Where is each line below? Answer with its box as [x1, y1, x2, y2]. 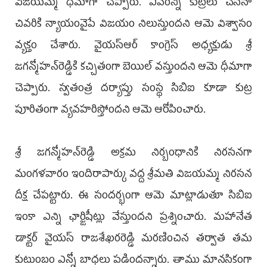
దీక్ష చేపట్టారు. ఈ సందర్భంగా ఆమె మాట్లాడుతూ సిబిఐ [15, 187, 252, 207]
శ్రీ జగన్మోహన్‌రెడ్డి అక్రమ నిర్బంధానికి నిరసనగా [15, 144, 252, 164]
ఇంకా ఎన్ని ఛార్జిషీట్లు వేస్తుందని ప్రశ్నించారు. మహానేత [15, 208, 252, 229]
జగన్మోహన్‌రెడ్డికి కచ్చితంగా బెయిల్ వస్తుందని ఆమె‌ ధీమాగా [15, 58, 252, 79]
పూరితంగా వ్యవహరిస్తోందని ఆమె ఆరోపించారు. [15, 101, 206, 122]
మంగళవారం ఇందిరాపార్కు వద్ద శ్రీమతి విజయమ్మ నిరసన [15, 165, 252, 186]
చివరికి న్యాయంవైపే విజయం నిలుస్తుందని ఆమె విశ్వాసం [15, 15, 252, 36]
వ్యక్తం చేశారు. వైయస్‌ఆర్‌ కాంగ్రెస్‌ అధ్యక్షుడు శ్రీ [15, 36, 252, 57]
